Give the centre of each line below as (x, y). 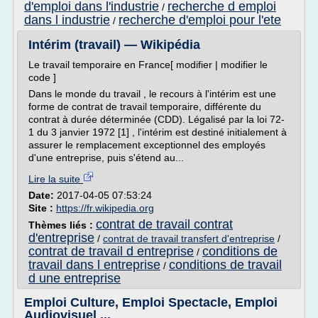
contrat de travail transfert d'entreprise (189, 238)
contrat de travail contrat (164, 224)
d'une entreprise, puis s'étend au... (106, 158)
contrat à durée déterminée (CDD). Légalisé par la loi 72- (157, 119)
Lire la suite (56, 179)
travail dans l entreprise (94, 265)
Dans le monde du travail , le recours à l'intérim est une (152, 94)
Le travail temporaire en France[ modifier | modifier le (148, 65)
